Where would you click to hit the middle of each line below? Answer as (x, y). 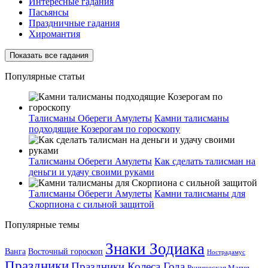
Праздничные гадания (74, 23)
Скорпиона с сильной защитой (92, 205)
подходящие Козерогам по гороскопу (104, 129)
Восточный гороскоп (66, 252)
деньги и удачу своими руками (92, 172)
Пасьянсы (49, 13)
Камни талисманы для (200, 194)
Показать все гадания (49, 56)
